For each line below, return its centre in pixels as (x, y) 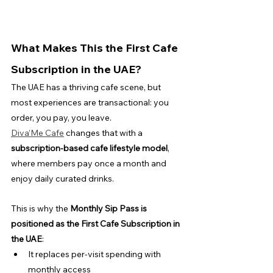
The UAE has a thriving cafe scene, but (87, 87)
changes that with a (104, 133)
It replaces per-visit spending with (95, 254)
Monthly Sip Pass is (109, 208)
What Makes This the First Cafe (96, 48)
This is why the (41, 208)
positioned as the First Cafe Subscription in (96, 223)
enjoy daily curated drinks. (62, 178)
